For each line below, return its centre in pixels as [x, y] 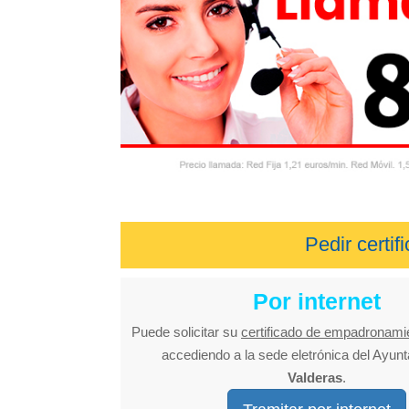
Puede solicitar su [186, 331]
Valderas [315, 377]
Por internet [317, 301]
